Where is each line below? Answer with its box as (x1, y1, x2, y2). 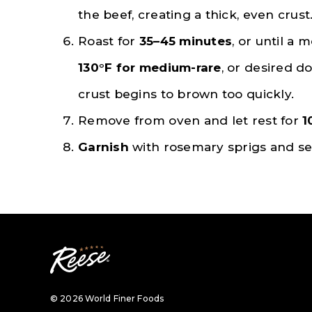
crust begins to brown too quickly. (78, 86, 295, 101)
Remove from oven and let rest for (78, 113, 303, 127)
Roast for (78, 33, 139, 48)
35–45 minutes (139, 33, 233, 48)
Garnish (78, 139, 129, 154)
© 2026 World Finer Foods (50, 292, 164, 304)
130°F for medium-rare (78, 60, 221, 75)
